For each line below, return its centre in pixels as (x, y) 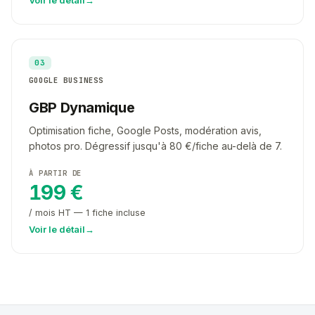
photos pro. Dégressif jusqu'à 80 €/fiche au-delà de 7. (155, 146)
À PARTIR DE (56, 173)
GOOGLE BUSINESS (66, 81)
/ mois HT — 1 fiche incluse (87, 213)
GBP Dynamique (82, 108)
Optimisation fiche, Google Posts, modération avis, (145, 131)
